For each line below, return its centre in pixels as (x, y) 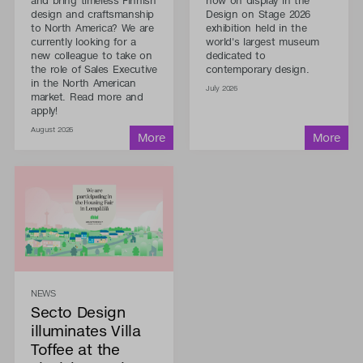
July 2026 (221, 88)
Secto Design (78, 312)
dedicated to (235, 55)
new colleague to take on (91, 55)
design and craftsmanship (92, 14)
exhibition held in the (256, 28)
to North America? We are (92, 28)
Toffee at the (75, 349)
